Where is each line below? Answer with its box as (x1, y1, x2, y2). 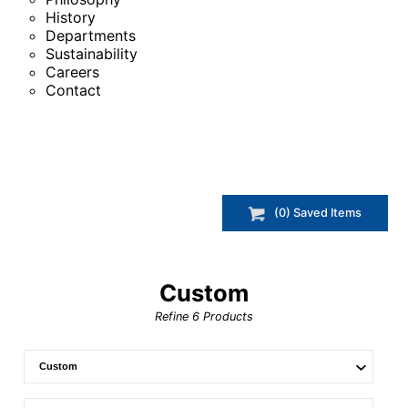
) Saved (285, 206, 331, 220)
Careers (46, 63, 99, 81)
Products (199, 310, 253, 324)
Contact (46, 81, 101, 99)
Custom (159, 279, 249, 308)
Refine (155, 310, 192, 324)
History (46, 8, 96, 26)
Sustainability (46, 45, 138, 63)
